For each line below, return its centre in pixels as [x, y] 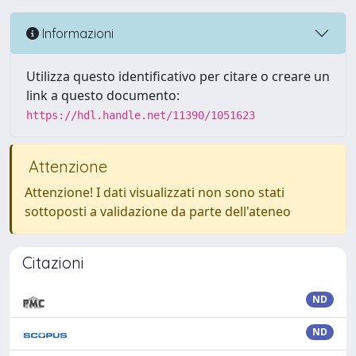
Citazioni [53, 263]
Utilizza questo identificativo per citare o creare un [178, 76]
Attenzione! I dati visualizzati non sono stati [155, 192]
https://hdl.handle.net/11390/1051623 [141, 115]
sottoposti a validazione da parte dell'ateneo [158, 211]
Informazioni [76, 33]
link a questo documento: [103, 95]
